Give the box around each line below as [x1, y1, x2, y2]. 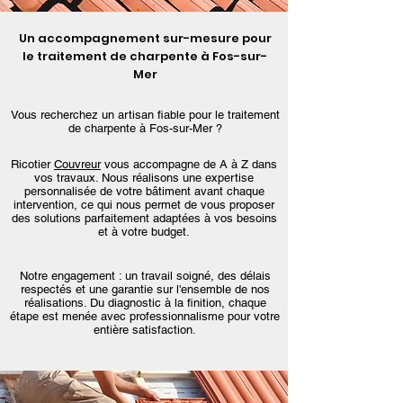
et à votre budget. [98, 225, 190, 238]
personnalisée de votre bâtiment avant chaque [23, 184, 264, 198]
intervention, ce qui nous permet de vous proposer [13, 198, 274, 211]
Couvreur [54, 157, 101, 171]
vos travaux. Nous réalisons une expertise [34, 171, 254, 184]
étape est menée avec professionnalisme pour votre [10, 309, 280, 323]
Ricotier [11, 157, 54, 171]
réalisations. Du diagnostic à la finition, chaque [23, 296, 266, 309]
